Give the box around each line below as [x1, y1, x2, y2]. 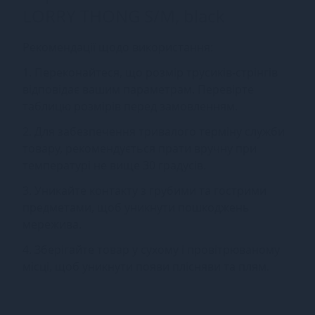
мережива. [22, 217, 82, 232]
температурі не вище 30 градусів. [22, 157, 206, 173]
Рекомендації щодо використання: [22, 39, 213, 55]
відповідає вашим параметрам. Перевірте [22, 82, 254, 97]
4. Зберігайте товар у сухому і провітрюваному [22, 242, 280, 257]
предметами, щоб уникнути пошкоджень [22, 200, 250, 215]
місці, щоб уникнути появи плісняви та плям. [22, 259, 269, 274]
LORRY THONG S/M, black [22, 4, 225, 27]
